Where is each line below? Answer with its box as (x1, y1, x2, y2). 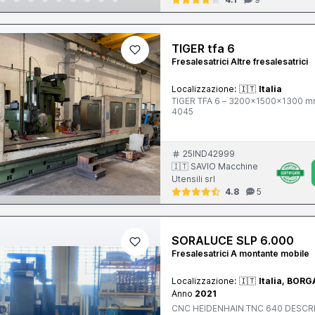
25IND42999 (183, 148, 236, 159)
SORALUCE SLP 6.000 (172, 233, 295, 247)
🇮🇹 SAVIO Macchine (172, 161, 259, 172)
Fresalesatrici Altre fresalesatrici (172, 56, 309, 67)
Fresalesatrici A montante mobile (172, 248, 310, 259)
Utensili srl (172, 174, 216, 184)
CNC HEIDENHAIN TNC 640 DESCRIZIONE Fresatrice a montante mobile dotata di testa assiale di (172, 303, 193, 314)
